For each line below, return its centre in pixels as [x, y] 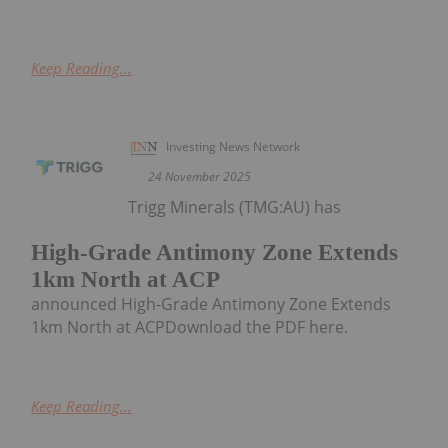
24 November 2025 [200, 177]
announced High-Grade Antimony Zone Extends [211, 303]
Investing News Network [233, 147]
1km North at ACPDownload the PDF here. [189, 326]
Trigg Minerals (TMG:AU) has [235, 207]
